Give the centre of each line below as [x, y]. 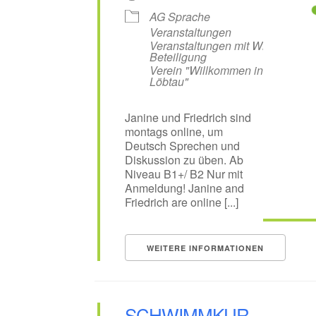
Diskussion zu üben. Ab [184, 160]
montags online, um [174, 132]
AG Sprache [180, 17]
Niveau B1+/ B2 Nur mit [183, 174]
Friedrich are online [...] [181, 202]
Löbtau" [169, 82]
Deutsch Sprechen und [182, 146]
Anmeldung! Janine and [184, 188]
